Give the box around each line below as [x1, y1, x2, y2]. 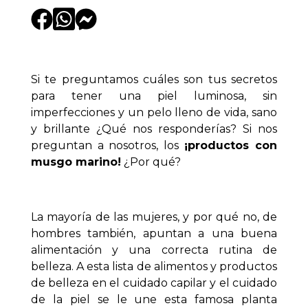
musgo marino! [31, 155, 121, 168]
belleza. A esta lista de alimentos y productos [31, 259, 277, 273]
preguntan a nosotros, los [31, 138, 179, 152]
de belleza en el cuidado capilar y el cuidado [31, 276, 277, 289]
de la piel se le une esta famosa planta [31, 292, 277, 306]
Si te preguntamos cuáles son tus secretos [31, 72, 277, 86]
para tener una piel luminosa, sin [31, 89, 277, 102]
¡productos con [178, 138, 278, 152]
